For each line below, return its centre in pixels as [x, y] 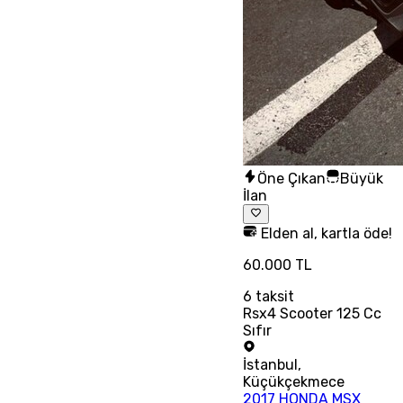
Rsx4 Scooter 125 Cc [313, 313]
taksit [273, 296]
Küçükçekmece [294, 381]
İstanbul [271, 364]
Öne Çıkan [292, 178]
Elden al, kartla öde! [325, 233]
